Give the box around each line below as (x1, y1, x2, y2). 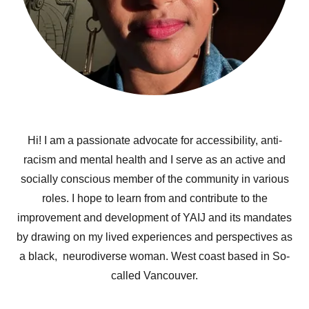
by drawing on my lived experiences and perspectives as (17, 231, 292, 243)
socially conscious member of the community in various (20, 173, 289, 185)
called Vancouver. (111, 270, 198, 281)
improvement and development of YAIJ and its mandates (17, 212, 292, 223)
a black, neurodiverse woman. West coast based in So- (19, 250, 290, 262)
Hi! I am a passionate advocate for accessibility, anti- (27, 134, 282, 146)
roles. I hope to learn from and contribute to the (41, 192, 268, 204)
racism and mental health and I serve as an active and (23, 154, 286, 166)
